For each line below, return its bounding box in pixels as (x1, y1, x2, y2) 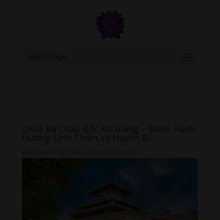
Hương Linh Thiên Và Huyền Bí (22, 132, 150, 143)
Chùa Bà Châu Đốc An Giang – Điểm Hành (22, 123, 195, 135)
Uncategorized (87, 148, 134, 157)
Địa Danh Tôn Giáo (22, 148, 83, 157)
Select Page (27, 52, 66, 61)
